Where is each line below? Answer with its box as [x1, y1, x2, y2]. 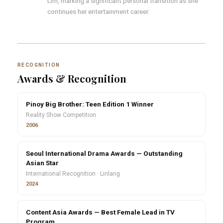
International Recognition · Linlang [26, 170, 120, 177]
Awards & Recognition [17, 71, 126, 85]
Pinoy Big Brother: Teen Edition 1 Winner [26, 100, 154, 108]
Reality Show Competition [26, 111, 96, 118]
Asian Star [26, 158, 59, 167]
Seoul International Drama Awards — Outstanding [26, 149, 183, 157]
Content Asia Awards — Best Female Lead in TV [26, 208, 175, 216]
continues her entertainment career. [47, 7, 149, 15]
